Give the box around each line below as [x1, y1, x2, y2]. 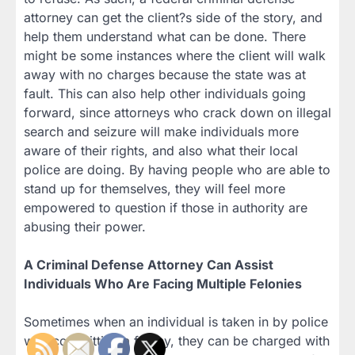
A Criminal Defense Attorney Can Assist [24, 257, 273, 273]
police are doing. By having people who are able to [24, 162, 330, 178]
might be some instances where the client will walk [24, 48, 326, 64]
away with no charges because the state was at [24, 67, 306, 83]
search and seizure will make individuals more [24, 124, 299, 140]
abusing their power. [24, 219, 146, 235]
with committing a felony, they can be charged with [24, 333, 330, 349]
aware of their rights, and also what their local [24, 143, 298, 159]
